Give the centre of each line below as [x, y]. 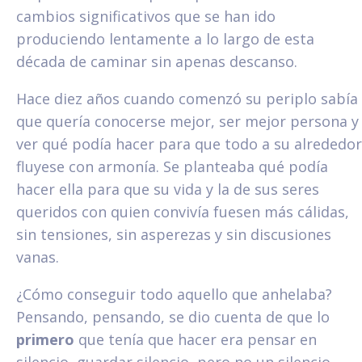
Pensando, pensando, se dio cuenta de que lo [173, 316]
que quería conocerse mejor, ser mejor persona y [187, 121]
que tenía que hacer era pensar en [196, 339]
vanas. [38, 257]
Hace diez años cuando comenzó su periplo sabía [187, 98]
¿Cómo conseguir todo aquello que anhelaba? [174, 294]
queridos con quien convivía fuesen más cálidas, [183, 211]
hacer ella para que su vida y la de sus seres [168, 189]
